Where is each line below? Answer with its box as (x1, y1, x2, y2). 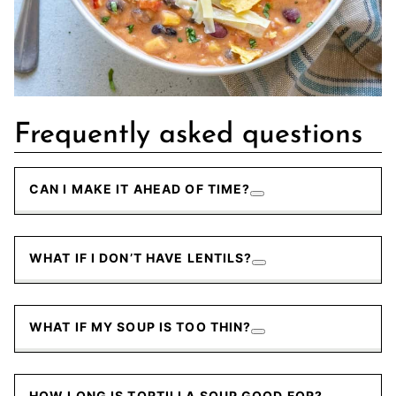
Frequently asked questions (14, 120, 362, 149)
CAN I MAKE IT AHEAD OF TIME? (29, 180, 251, 196)
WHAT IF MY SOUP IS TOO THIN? (29, 318, 252, 334)
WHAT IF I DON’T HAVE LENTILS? (29, 249, 253, 265)
